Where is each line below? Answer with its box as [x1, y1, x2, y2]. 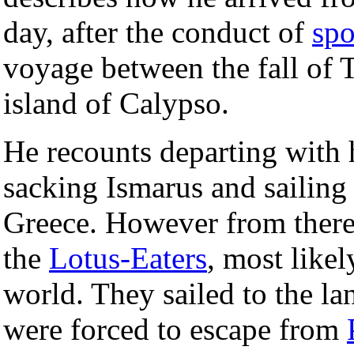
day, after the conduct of [3, 15, 312, 50]
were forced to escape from [3, 312, 347, 347]
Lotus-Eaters [49, 241, 207, 276]
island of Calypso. [3, 86, 229, 121]
